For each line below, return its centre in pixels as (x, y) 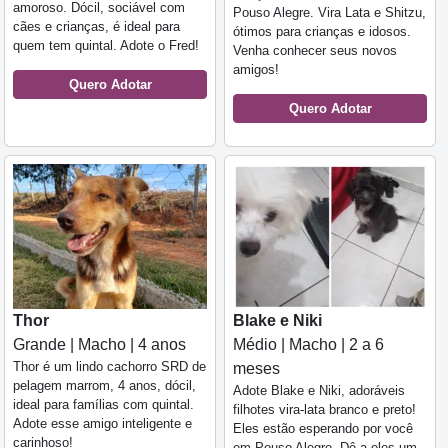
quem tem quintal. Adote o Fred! (106, 45)
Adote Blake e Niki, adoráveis (319, 391)
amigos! (256, 69)
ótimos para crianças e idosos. (322, 31)
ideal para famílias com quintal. (103, 405)
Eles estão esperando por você (323, 429)
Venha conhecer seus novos (315, 50)
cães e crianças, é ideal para (96, 26)
